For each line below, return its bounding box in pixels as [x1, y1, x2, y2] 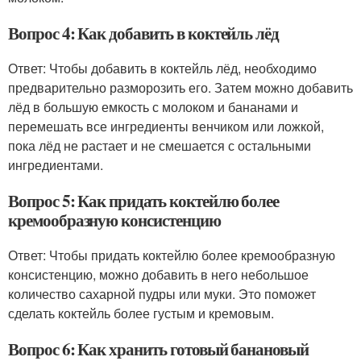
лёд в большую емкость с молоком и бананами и [8, 97, 298, 116]
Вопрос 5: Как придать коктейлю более [8, 188, 280, 213]
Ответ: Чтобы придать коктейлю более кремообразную [8, 245, 335, 264]
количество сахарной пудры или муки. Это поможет [8, 284, 316, 303]
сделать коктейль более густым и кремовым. [8, 303, 274, 322]
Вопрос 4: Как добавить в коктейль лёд [8, 20, 280, 45]
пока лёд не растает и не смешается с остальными [8, 135, 311, 155]
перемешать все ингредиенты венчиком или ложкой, [8, 116, 324, 135]
